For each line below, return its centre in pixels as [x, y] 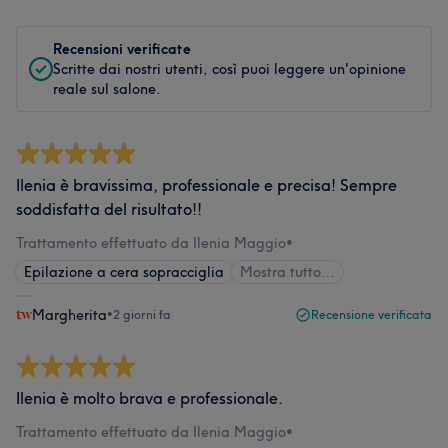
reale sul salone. [107, 89]
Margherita [69, 315]
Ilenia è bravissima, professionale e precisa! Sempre [206, 185]
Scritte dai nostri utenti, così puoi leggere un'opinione [229, 69]
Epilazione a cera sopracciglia [124, 272]
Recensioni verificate [122, 49]
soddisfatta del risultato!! [109, 209]
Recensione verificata [371, 314]
